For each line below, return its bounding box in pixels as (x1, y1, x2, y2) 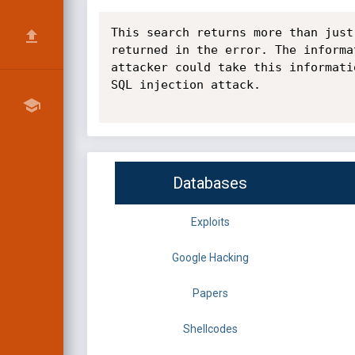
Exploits (190, 216, 230, 229)
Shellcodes (182, 323, 238, 336)
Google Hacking (171, 251, 249, 265)
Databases (173, 174, 247, 193)
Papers (192, 287, 228, 300)
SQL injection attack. (110, 78, 261, 92)
